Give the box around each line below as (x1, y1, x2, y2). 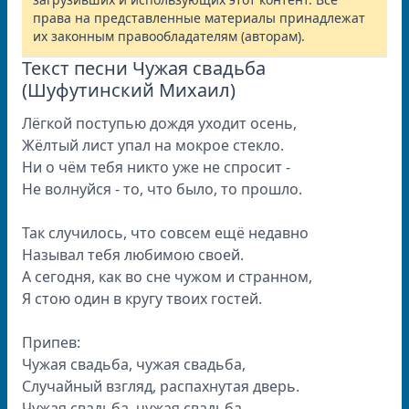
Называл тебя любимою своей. (22, 245, 244, 265)
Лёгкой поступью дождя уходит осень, (22, 113, 297, 133)
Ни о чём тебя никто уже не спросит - (22, 157, 290, 177)
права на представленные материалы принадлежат (33, 9, 365, 26)
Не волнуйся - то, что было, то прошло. (22, 179, 302, 199)
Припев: (22, 332, 80, 352)
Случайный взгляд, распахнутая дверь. (22, 376, 299, 396)
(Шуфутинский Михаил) (22, 78, 236, 102)
